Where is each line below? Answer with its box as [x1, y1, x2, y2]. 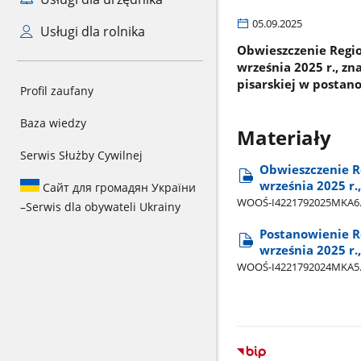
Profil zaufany [20, 83, 93, 98]
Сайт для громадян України [39, 180, 196, 195]
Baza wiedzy [20, 115, 86, 131]
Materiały [236, 124, 331, 151]
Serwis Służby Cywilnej [20, 147, 143, 163]
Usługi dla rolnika [36, 23, 145, 40]
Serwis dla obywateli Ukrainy [26, 199, 180, 214]
